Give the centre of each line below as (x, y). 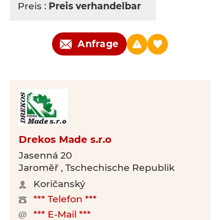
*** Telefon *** (65, 199)
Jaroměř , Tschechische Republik (97, 168)
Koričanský (59, 184)
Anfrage (98, 44)
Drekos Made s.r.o (65, 139)
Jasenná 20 (45, 155)
